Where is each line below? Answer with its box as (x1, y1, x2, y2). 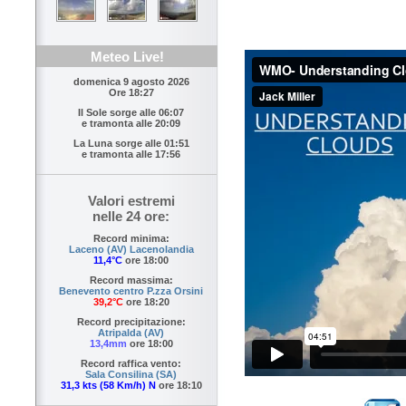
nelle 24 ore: (92, 208, 169, 225)
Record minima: (92, 233, 169, 245)
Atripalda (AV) (98, 327, 164, 339)
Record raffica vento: (81, 358, 181, 370)
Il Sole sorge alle (78, 107, 159, 119)
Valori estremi (87, 193, 175, 209)
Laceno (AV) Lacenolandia (68, 244, 194, 256)
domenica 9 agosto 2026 (72, 76, 189, 88)
